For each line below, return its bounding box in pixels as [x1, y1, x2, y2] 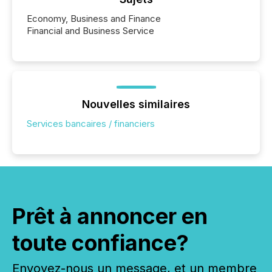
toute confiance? [12, 229, 189, 257]
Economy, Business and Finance [27, 13, 161, 25]
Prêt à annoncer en [12, 203, 208, 230]
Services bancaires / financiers [27, 118, 155, 130]
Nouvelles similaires [82, 98, 190, 111]
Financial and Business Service [27, 25, 154, 37]
